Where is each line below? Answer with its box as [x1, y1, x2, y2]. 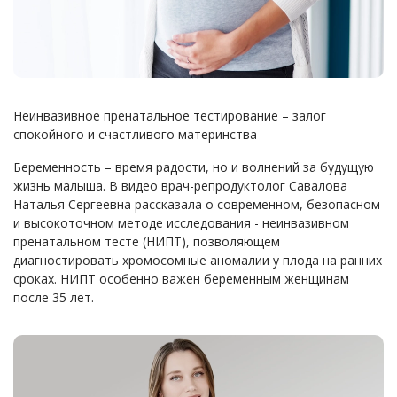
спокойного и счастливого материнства [13, 126, 257, 144]
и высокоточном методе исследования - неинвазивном [13, 214, 349, 232]
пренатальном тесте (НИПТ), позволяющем [13, 233, 280, 251]
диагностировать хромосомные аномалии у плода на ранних [13, 252, 382, 269]
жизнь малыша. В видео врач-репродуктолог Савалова [13, 177, 347, 195]
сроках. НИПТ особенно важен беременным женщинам [13, 270, 349, 288]
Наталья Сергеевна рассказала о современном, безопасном [13, 196, 380, 214]
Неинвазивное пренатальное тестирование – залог [13, 107, 326, 125]
